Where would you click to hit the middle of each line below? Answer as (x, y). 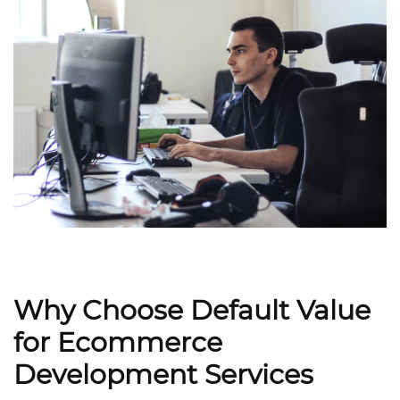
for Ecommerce (118, 343)
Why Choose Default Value (192, 311)
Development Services (163, 375)
